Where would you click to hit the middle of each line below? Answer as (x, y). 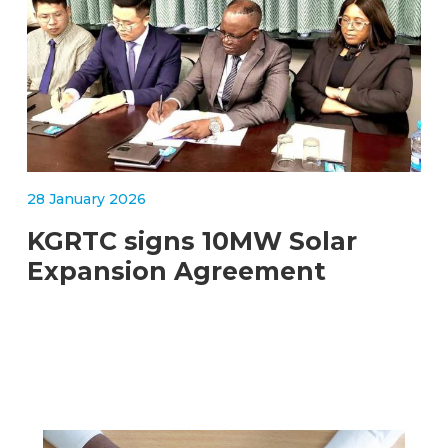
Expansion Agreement (177, 271)
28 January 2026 (87, 199)
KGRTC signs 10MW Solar (192, 241)
